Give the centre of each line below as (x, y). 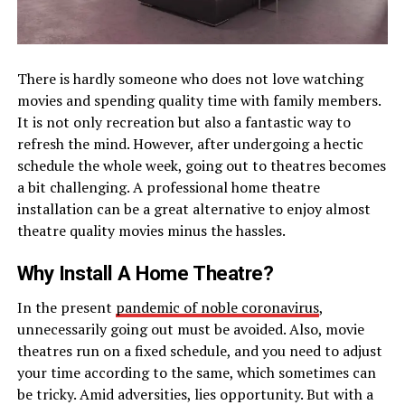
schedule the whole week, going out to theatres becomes (201, 166)
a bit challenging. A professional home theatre (168, 188)
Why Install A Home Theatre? (145, 273)
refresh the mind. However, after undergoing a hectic (190, 144)
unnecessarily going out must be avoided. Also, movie (190, 330)
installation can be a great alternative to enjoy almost (193, 209)
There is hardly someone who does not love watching (190, 79)
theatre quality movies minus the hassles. (151, 231)
